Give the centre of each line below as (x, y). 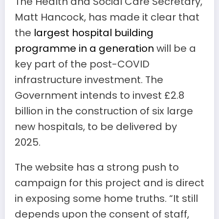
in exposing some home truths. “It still (106, 198)
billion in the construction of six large (104, 111)
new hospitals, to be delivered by (96, 126)
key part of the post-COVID (82, 64)
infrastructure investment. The (89, 79)
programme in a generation (84, 48)
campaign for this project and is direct (109, 183)
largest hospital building (94, 33)
